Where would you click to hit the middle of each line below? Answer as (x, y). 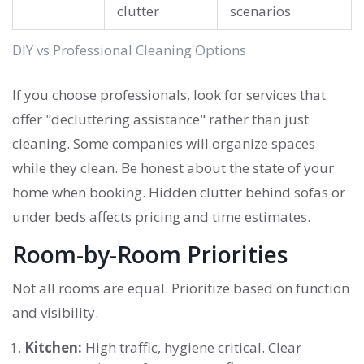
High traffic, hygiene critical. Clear (192, 348)
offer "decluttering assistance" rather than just (160, 119)
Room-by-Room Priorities (150, 255)
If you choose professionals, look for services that (169, 95)
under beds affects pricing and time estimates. (161, 217)
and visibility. (55, 313)
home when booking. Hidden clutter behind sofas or (179, 193)
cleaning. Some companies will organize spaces (164, 144)
